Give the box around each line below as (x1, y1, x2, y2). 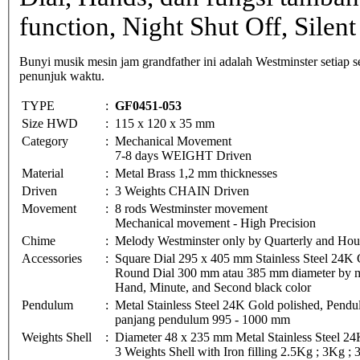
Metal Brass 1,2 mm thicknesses (115, 166, 277, 180)
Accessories (22, 251, 82, 265)
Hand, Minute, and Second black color (115, 280, 311, 294)
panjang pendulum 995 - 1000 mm (115, 312, 290, 326)
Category (22, 133, 72, 148)
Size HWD (22, 116, 78, 130)
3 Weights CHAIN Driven (115, 183, 252, 198)
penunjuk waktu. (19, 68, 104, 83)
